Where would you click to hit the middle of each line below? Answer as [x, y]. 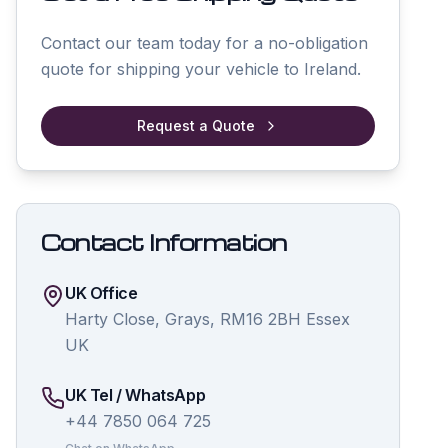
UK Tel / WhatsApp [135, 395]
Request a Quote [196, 125]
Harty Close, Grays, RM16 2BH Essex [207, 319]
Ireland [330, 69]
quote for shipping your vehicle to [172, 69]
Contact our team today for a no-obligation [204, 43]
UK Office [101, 293]
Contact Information [164, 242]
